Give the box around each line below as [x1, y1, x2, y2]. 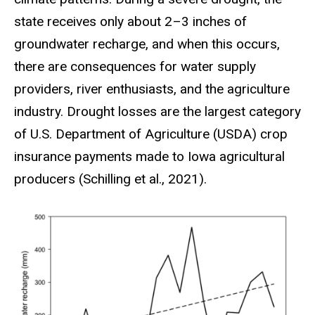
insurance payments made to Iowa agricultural [14, 148, 285, 165]
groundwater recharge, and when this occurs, [14, 36, 280, 53]
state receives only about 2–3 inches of [14, 13, 247, 30]
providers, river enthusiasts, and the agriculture [14, 81, 290, 98]
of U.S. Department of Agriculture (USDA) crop [14, 126, 288, 143]
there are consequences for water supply [14, 58, 256, 75]
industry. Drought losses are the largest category [14, 103, 301, 120]
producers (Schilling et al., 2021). [14, 171, 210, 188]
